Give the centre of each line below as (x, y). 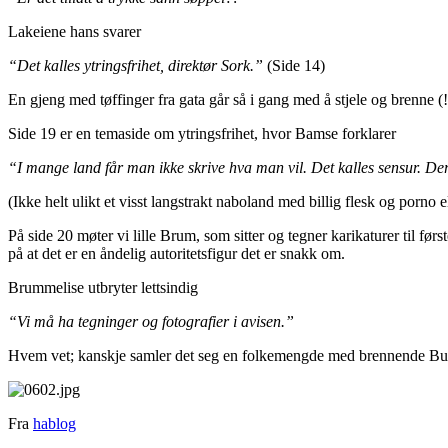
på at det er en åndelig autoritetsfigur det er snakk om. (176, 254)
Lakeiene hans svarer (74, 32)
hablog (54, 424)
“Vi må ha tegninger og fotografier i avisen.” (151, 322)
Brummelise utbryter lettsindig (103, 288)
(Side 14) (294, 66)
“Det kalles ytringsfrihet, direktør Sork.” (135, 66)
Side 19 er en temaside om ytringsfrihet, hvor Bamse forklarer (202, 134)
